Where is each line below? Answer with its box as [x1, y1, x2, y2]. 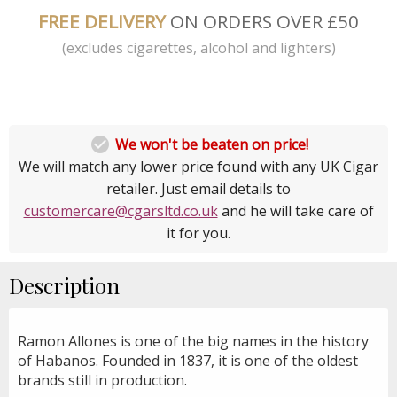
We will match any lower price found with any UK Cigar [19, 156, 378, 176]
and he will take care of [217, 200, 374, 221]
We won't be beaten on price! [114, 134, 308, 154]
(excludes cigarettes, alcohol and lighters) [61, 37, 336, 58]
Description [9, 270, 120, 300]
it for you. [167, 222, 230, 243]
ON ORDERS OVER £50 [170, 8, 359, 34]
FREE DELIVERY [38, 8, 170, 34]
